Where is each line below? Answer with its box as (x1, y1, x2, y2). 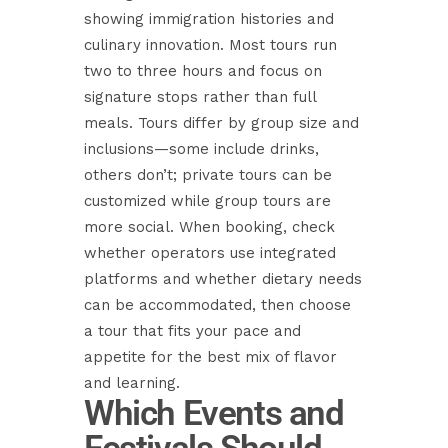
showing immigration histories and (84, 10, 334, 28)
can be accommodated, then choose (84, 296, 351, 314)
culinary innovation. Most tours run (84, 36, 337, 54)
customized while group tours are (84, 192, 331, 210)
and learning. (84, 374, 180, 392)
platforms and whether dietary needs (84, 270, 362, 288)
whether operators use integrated (84, 244, 336, 262)
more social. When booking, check (84, 218, 335, 236)
